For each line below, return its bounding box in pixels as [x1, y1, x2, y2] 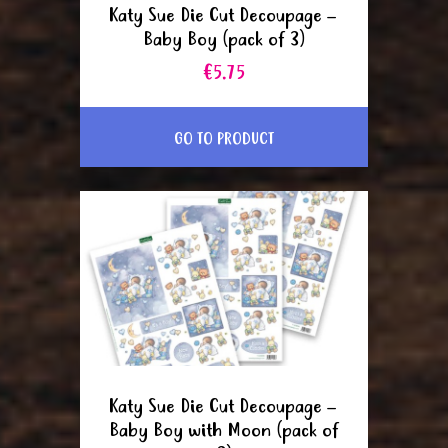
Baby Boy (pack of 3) [143, 27, 305, 55]
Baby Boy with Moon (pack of [109, 418, 339, 446]
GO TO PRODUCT [174, 126, 274, 152]
